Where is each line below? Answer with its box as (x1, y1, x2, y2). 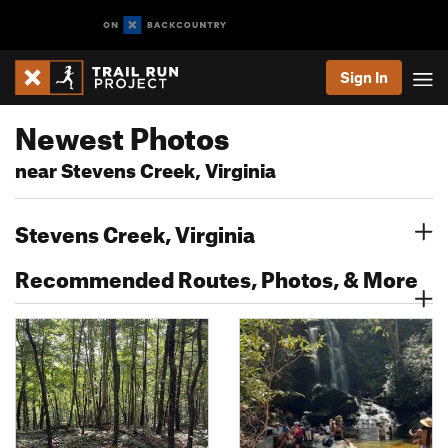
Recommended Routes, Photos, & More (15, 258, 418, 293)
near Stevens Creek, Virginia (15, 152, 276, 183)
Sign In (340, 68, 388, 86)
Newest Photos (15, 109, 229, 157)
